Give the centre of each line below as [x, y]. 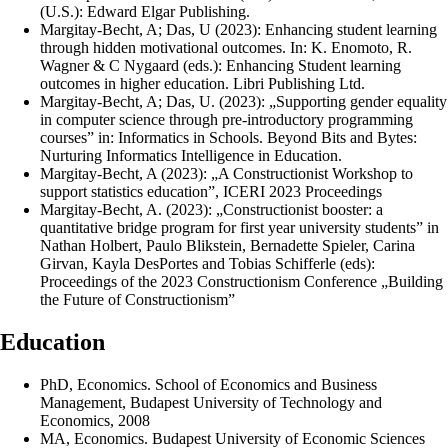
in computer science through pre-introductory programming [226, 120]
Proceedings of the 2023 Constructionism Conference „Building [241, 282]
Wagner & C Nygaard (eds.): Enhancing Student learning [220, 66]
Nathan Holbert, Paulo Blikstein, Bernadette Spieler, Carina [227, 246]
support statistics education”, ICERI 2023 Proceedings [211, 192]
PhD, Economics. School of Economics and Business [208, 385]
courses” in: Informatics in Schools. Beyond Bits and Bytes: [228, 138]
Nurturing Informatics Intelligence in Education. [191, 156]
